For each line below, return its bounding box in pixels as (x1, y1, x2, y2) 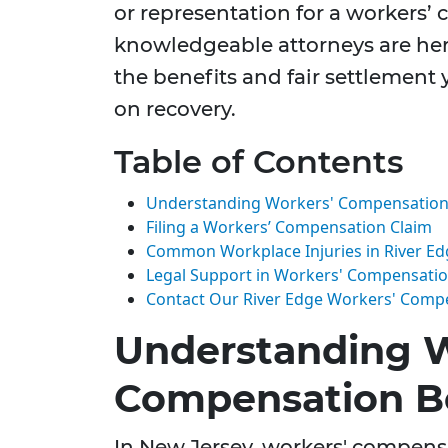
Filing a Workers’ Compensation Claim (146, 216, 432, 239)
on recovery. (114, 97, 236, 122)
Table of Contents (114, 142, 403, 182)
